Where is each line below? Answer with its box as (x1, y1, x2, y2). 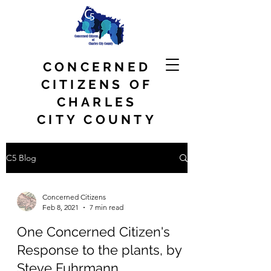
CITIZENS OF (41, 77, 153, 92)
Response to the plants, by (17, 242, 181, 258)
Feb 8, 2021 (42, 203, 79, 212)
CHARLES (56, 94, 137, 109)
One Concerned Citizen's (17, 224, 170, 240)
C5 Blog (6, 152, 36, 163)
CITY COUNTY (37, 112, 157, 127)
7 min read (90, 203, 123, 212)
